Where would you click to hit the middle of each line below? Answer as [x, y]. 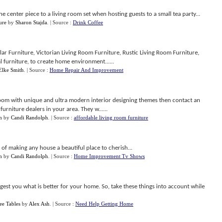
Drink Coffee [88, 22]
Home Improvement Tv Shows [109, 156]
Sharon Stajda [31, 22]
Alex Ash [39, 204]
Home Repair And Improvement [86, 70]
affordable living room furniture [111, 117]
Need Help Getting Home [104, 204]
